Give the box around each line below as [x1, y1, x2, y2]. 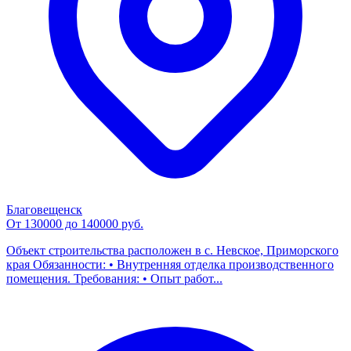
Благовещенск [6, 203, 82, 217]
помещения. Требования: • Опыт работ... [6, 272, 223, 286]
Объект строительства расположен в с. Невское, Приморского [6, 244, 338, 258]
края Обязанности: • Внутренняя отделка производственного [6, 258, 334, 272]
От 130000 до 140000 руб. [6, 217, 143, 231]
